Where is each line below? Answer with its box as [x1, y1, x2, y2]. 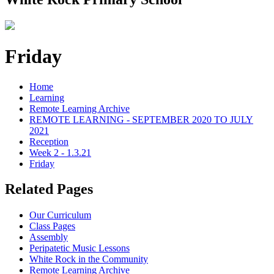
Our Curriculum [29, 210, 91, 221]
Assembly [29, 232, 68, 243]
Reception [29, 136, 68, 147]
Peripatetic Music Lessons [29, 243, 130, 254]
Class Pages [29, 221, 75, 232]
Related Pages [5, 181, 93, 198]
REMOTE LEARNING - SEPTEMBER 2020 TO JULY [29, 114, 253, 125]
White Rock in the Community [29, 254, 148, 265]
